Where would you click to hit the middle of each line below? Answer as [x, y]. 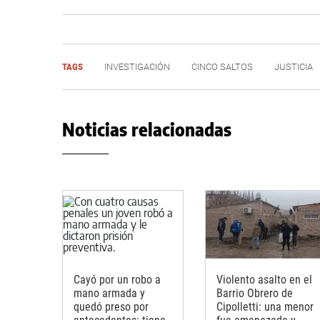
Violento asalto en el [264, 279]
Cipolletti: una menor [265, 306]
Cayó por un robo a [117, 279]
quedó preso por [111, 306]
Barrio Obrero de [255, 293]
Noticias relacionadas [147, 129]
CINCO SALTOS [222, 67]
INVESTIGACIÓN [137, 67]
